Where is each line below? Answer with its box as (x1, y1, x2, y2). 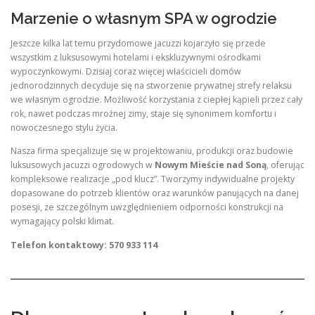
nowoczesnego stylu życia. (11, 122, 117, 134)
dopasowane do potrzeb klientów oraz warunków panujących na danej (11, 187, 299, 200)
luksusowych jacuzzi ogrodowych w (11, 159, 155, 172)
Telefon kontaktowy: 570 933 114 (11, 238, 157, 251)
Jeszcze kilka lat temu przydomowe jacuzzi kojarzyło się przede (11, 37, 266, 50)
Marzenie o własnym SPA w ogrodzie (11, 9, 277, 28)
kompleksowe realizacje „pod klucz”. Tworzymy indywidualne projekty (11, 173, 295, 186)
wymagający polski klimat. (11, 215, 114, 228)
